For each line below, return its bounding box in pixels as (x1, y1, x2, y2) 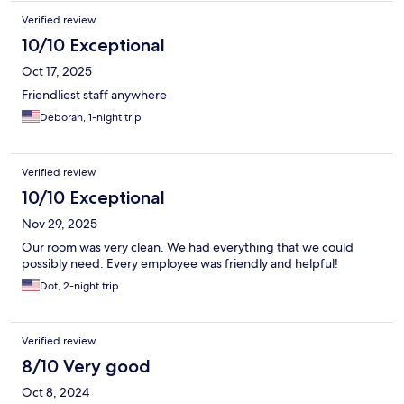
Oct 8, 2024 (22, 384, 89, 401)
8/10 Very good (22, 355, 151, 378)
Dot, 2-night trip (40, 279, 119, 294)
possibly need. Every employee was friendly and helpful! (22, 255, 338, 272)
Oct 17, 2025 (22, 63, 92, 80)
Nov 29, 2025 (22, 216, 97, 233)
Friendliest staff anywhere (22, 87, 167, 104)
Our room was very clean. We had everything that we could (22, 239, 353, 256)
